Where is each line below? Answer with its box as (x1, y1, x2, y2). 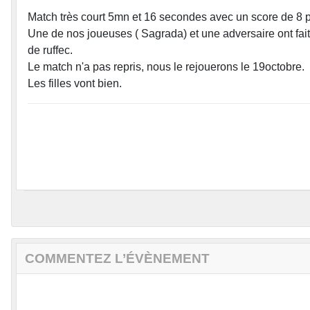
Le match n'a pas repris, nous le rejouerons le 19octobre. (28, 61, 304, 73)
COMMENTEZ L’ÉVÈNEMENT (25, 251, 210, 266)
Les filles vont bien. (28, 77, 122, 90)
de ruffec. (28, 44, 75, 57)
